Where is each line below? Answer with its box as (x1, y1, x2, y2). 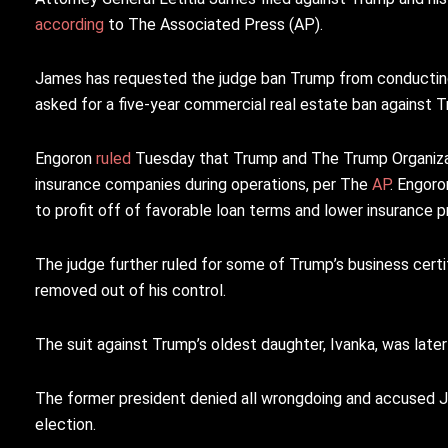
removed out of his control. (35, 281, 226, 301)
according (35, 15, 104, 35)
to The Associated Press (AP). (104, 15, 323, 35)
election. (35, 415, 96, 435)
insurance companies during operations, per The (35, 175, 368, 195)
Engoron (35, 149, 96, 169)
